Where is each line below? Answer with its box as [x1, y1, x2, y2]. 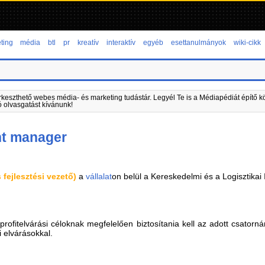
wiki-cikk [233, 39, 261, 47]
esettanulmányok [170, 39, 226, 47]
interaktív [106, 39, 136, 47]
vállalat [86, 171, 112, 181]
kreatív [77, 39, 99, 47]
